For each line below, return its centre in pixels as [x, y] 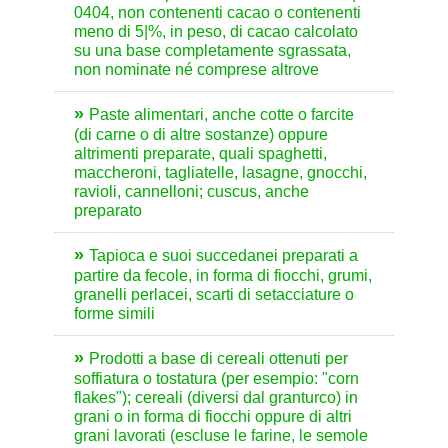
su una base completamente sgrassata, [212, 51]
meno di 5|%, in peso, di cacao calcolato [216, 32]
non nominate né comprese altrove [196, 70]
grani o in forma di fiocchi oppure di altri [213, 417]
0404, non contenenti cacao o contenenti [217, 13]
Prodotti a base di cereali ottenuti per [218, 359]
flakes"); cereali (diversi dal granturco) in [216, 398]
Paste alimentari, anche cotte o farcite [221, 115]
